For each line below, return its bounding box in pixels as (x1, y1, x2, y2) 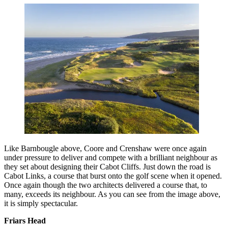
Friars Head (4, 216, 46, 225)
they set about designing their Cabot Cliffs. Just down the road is (4, 162, 211, 171)
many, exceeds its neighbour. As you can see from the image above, (4, 189, 220, 198)
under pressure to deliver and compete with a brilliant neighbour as (4, 153, 217, 162)
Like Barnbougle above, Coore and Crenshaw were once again (4, 144, 207, 153)
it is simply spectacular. (4, 198, 78, 208)
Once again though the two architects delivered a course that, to (4, 180, 207, 189)
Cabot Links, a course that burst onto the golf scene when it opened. (4, 171, 222, 180)
